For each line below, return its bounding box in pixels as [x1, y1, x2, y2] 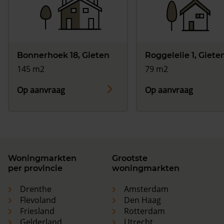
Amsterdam [124, 183, 168, 195]
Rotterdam [124, 205, 165, 217]
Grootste [112, 153, 147, 163]
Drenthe [20, 183, 51, 195]
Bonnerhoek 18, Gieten [17, 50, 109, 60]
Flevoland [20, 194, 56, 206]
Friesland [20, 205, 54, 217]
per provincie [8, 163, 62, 173]
